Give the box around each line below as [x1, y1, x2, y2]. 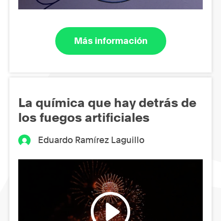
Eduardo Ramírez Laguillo [38, 134, 145, 145]
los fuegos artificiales [18, 110, 149, 125]
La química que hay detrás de [18, 95, 196, 110]
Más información [74, 36, 147, 46]
